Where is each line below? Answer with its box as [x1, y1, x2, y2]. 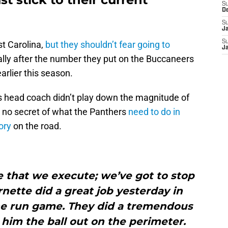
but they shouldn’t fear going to [45, 39, 170, 50]
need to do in [128, 106, 180, 118]
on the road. [11, 121, 62, 132]
